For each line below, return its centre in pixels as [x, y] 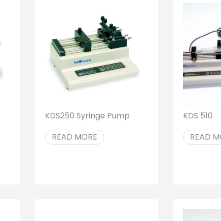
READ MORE [74, 137]
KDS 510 [198, 115]
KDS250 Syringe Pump [87, 115]
